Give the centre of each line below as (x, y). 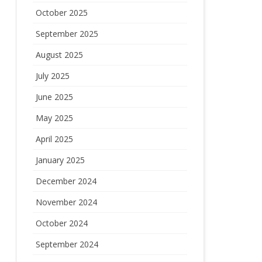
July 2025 (52, 76)
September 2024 (67, 244)
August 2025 (59, 55)
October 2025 (61, 13)
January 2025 (60, 160)
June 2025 (54, 97)
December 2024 (66, 181)
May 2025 (54, 118)
